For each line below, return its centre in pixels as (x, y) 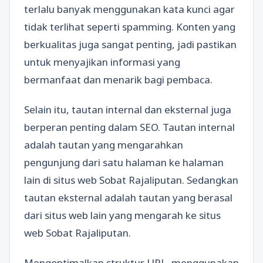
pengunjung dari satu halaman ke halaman (124, 162)
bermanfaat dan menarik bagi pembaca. (118, 79)
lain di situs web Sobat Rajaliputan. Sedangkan (131, 180)
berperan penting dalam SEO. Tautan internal (129, 127)
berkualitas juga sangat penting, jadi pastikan (130, 44)
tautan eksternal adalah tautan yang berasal (128, 198)
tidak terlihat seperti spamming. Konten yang (130, 26)
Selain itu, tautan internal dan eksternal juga (128, 109)
